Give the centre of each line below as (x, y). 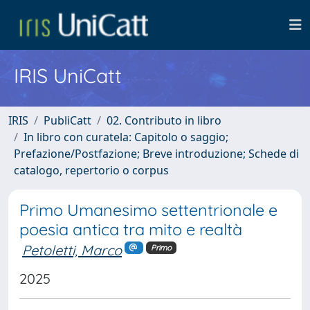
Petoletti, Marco (72, 250)
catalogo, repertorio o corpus (91, 170)
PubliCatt (67, 120)
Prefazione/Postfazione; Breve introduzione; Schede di (156, 154)
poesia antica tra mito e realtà (131, 229)
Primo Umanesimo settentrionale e (148, 210)
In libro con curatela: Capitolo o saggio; (126, 137)
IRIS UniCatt (68, 75)
